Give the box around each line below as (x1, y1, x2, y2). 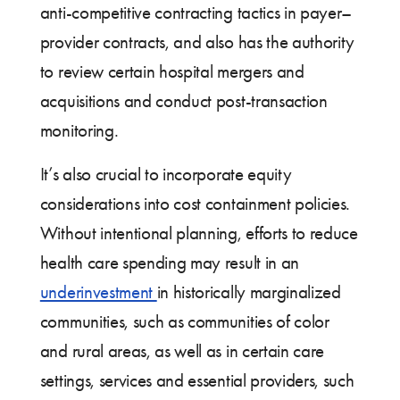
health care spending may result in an (39, 251, 299, 273)
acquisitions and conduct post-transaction (39, 89, 328, 112)
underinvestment (39, 280, 157, 303)
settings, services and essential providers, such (39, 369, 354, 391)
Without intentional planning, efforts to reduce (39, 221, 358, 244)
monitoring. (39, 119, 122, 141)
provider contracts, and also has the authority (39, 30, 355, 53)
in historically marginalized (156, 280, 341, 303)
